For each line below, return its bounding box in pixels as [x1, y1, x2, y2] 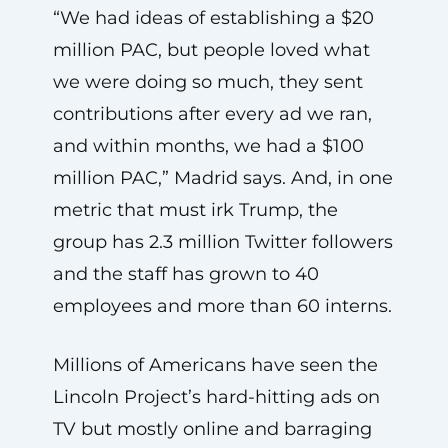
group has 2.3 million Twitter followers [52, 230, 393, 253]
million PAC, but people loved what [52, 38, 370, 61]
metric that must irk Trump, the [52, 198, 338, 221]
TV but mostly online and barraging [52, 417, 372, 440]
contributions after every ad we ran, [52, 102, 372, 125]
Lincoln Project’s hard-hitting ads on [52, 385, 380, 408]
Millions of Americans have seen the [52, 353, 378, 376]
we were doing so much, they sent [52, 70, 363, 93]
